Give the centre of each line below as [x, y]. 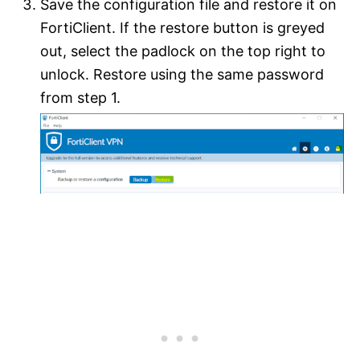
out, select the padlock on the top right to [183, 51]
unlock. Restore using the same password [182, 74]
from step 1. [80, 97]
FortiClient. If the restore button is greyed [182, 27]
